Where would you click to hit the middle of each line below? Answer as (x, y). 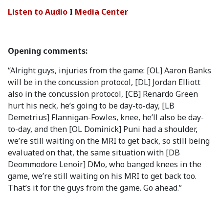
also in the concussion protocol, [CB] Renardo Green (103, 94)
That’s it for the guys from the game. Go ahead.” (95, 188)
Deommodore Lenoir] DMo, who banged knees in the (105, 164)
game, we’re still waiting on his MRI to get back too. (102, 176)
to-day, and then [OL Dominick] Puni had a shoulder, (103, 129)
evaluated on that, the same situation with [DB (94, 153)
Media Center (101, 12)
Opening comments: (48, 51)
